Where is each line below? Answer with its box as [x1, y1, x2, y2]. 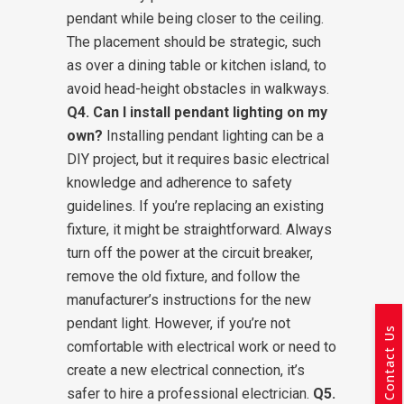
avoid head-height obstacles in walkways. [67, 80, 329, 97]
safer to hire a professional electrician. [67, 385, 309, 402]
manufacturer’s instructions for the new [67, 291, 311, 308]
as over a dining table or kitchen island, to [67, 57, 326, 74]
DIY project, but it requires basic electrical [67, 151, 329, 168]
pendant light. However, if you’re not [67, 315, 290, 332]
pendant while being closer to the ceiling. [67, 10, 324, 27]
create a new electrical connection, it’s [67, 362, 305, 379]
